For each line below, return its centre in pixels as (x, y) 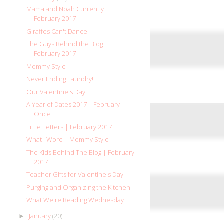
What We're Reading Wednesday (75, 200)
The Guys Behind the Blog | (67, 44)
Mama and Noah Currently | (68, 9)
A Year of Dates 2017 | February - (75, 105)
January (40, 216)
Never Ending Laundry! (60, 79)
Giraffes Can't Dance (57, 31)
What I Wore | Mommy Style (68, 140)
